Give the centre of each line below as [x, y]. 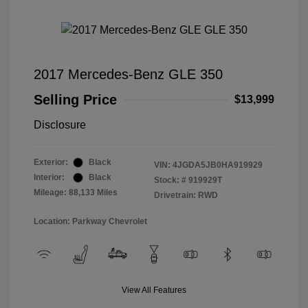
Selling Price [75, 100]
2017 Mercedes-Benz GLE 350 [128, 75]
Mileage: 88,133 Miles [76, 193]
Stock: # [170, 180]
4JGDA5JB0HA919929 [218, 165]
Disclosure [60, 125]
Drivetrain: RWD [186, 196]
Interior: [49, 178]
